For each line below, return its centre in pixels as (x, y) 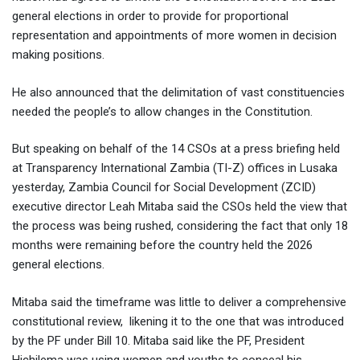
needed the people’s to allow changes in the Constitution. (162, 111)
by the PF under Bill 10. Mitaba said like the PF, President (158, 340)
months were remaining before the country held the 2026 (162, 245)
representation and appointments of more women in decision (174, 36)
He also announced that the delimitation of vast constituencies (178, 92)
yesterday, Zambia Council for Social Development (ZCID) (164, 188)
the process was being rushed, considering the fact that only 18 (180, 226)
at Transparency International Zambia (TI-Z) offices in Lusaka (175, 168)
